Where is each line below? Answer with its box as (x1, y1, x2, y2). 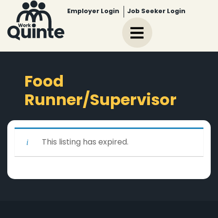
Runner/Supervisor (24, 93, 177, 109)
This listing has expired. (42, 139, 128, 146)
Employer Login (67, 8, 120, 15)
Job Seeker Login (127, 8, 186, 15)
